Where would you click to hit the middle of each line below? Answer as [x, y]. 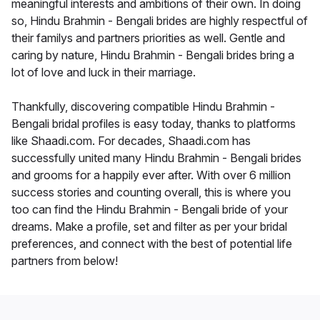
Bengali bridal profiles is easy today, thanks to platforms [154, 124]
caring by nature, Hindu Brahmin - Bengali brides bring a [153, 55]
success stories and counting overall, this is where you [151, 192]
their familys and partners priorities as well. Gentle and [148, 38]
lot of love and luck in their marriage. [104, 72]
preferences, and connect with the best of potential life [152, 244]
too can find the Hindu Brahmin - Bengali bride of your [150, 210]
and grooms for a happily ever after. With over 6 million [151, 175]
